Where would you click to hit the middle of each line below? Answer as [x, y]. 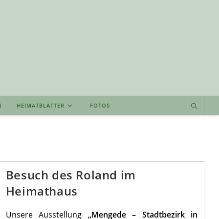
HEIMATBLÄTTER [41, 106]
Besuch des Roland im [71, 175]
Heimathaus [42, 191]
